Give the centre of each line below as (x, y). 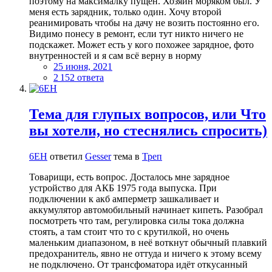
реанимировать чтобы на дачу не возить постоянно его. (144, 22)
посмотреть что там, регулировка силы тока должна (137, 220)
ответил (66, 156)
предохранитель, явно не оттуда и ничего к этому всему (145, 253)
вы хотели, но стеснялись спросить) (148, 130)
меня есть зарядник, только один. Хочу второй (125, 12)
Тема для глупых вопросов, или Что (148, 114)
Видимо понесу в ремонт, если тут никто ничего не (136, 33)
